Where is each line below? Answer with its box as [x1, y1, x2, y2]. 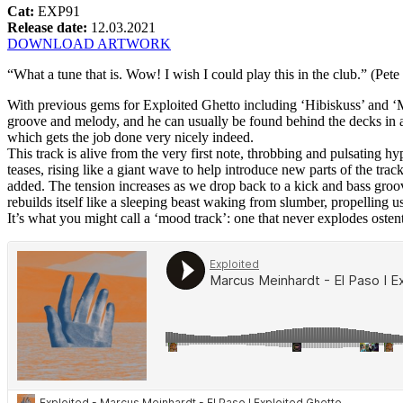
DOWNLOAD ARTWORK [7, 35, 171, 51]
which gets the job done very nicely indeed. [7, 129, 254, 145]
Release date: [7, 19, 91, 35]
